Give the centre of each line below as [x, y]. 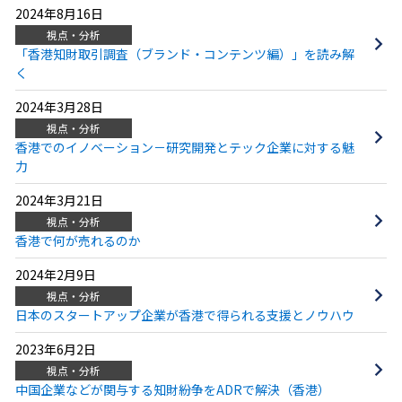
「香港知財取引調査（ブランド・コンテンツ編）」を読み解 [184, 54]
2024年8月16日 [59, 14]
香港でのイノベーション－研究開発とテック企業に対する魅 [184, 148]
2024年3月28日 [59, 107]
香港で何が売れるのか [78, 241]
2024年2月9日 [55, 275]
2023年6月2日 [55, 350]
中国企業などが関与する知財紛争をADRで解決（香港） [172, 390]
